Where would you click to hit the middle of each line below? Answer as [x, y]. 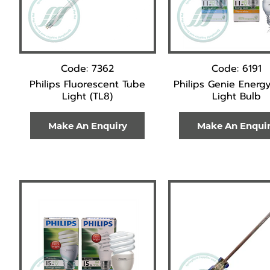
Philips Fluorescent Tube [87, 84]
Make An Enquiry [87, 125]
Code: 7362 [87, 69]
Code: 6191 [236, 69]
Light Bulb [236, 96]
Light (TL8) [87, 96]
